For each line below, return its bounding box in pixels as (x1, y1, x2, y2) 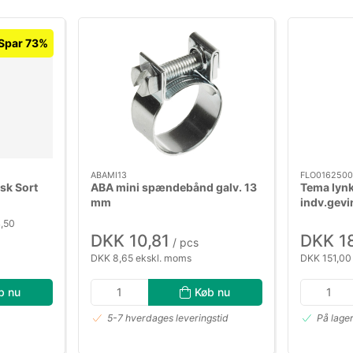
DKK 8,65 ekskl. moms (91, 251, 191, 264)
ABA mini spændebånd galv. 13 (91, 180, 257, 195)
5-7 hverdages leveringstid (107, 312, 229, 325)
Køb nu (195, 284, 231, 299)
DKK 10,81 (91, 230, 169, 251)
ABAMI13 (91, 169, 127, 181)
